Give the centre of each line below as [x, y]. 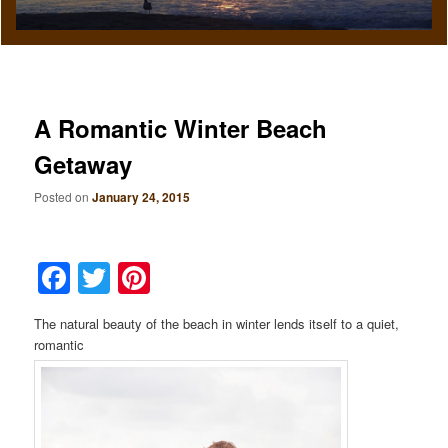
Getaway [83, 163]
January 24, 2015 [141, 197]
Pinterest [219, 277]
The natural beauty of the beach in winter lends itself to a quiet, [217, 323]
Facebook [146, 277]
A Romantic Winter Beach [181, 127]
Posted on [63, 197]
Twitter [162, 277]
